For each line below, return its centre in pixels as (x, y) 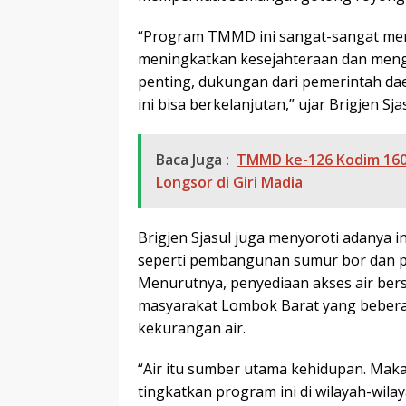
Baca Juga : (193, 159)
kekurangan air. (192, 328)
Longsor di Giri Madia (229, 182)
